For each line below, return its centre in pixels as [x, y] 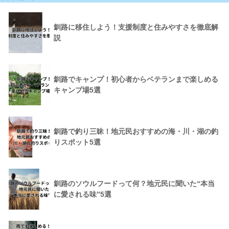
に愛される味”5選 [83, 194]
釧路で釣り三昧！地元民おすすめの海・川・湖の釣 [136, 132]
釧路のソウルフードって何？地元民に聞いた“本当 [134, 184]
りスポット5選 [77, 142]
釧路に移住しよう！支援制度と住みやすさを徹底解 [136, 27]
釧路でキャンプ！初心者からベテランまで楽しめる [136, 79]
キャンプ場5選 [77, 90]
